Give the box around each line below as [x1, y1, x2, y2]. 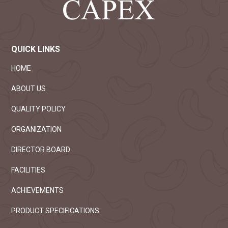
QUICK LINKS [11, 44, 61, 54]
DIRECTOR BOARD [11, 146, 71, 154]
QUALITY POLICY [11, 105, 66, 113]
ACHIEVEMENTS [11, 186, 64, 195]
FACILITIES [11, 166, 46, 175]
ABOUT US [11, 84, 46, 93]
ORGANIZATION [11, 125, 62, 134]
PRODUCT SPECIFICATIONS [11, 207, 100, 215]
